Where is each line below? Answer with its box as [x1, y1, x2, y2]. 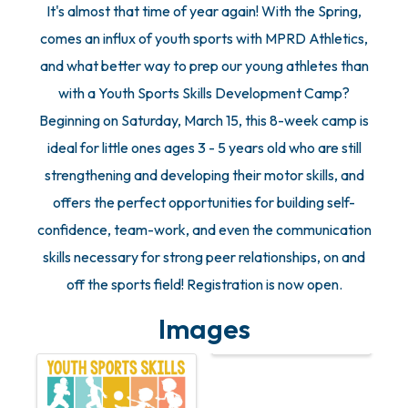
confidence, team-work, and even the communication [36, 220, 372, 240]
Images [158, 311, 250, 347]
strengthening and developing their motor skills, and [44, 166, 364, 185]
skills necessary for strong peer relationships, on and [43, 248, 365, 267]
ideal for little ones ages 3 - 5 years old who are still [46, 138, 362, 158]
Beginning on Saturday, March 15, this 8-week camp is [39, 111, 369, 130]
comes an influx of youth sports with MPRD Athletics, [40, 29, 368, 48]
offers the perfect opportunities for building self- [53, 193, 355, 212]
